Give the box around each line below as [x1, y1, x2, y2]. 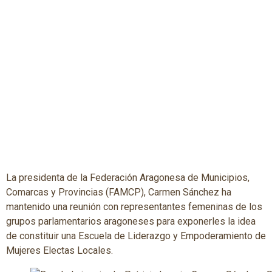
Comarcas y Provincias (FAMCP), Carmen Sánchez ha [6, 186, 231, 199]
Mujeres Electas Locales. [6, 245, 113, 257]
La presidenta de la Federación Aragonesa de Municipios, [6, 172, 250, 184]
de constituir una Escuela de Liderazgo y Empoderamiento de [6, 230, 266, 242]
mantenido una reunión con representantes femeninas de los [6, 201, 262, 213]
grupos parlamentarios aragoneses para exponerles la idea [6, 216, 256, 228]
